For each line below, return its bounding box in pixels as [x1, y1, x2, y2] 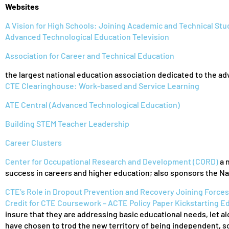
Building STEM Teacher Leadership [5, 119, 129, 128]
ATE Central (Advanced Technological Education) [5, 100, 180, 109]
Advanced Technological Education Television [5, 32, 169, 41]
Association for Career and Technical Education [5, 51, 174, 60]
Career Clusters [5, 138, 62, 147]
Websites [5, 2, 39, 11]
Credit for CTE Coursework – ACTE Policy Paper [5, 198, 175, 208]
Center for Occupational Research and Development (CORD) [5, 156, 218, 166]
